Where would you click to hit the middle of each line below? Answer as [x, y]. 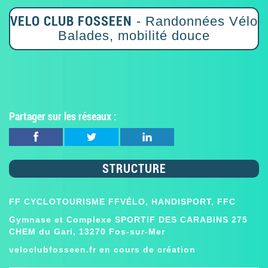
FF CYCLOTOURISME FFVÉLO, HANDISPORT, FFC [122, 201]
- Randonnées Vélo [195, 21]
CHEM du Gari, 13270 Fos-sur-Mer [87, 231]
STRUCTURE [134, 168]
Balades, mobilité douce [134, 35]
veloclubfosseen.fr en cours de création [102, 249]
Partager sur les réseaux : [63, 116]
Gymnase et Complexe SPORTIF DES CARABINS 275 [128, 219]
